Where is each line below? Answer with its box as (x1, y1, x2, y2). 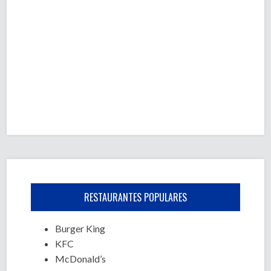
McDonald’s (55, 253, 106, 264)
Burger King (55, 223, 106, 234)
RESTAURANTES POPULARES (84, 190, 187, 204)
